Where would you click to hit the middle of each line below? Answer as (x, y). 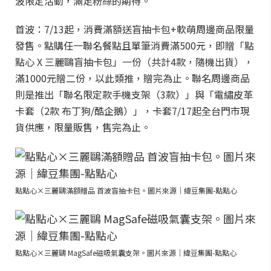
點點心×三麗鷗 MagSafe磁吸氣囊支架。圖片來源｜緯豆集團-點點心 (126, 253)
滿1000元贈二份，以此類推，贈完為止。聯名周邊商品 (132, 78)
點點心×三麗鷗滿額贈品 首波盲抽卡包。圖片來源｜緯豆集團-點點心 (126, 190)
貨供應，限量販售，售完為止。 (83, 127)
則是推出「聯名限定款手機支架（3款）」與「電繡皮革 (134, 94)
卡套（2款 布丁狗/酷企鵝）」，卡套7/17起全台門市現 (132, 111)
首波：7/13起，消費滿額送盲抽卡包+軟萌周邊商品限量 (135, 29)
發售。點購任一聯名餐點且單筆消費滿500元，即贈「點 (135, 45)
